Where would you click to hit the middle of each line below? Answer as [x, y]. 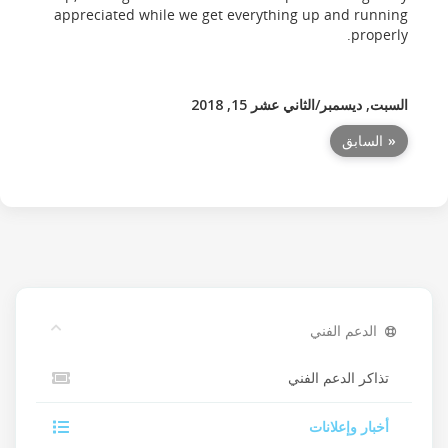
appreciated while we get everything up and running [231, 14]
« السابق [368, 140]
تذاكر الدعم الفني [342, 378]
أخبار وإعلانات [353, 427]
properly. [379, 34]
